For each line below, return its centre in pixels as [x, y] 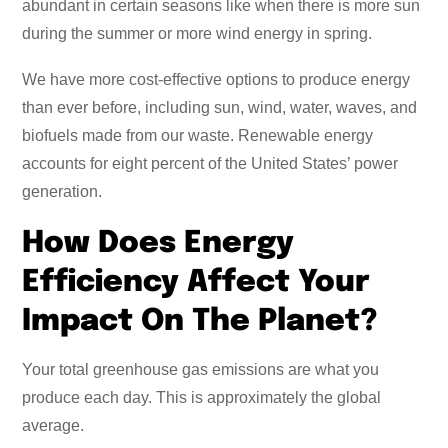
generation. [62, 192]
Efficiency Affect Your [196, 283]
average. [53, 426]
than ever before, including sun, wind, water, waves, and [219, 108]
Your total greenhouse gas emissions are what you [200, 370]
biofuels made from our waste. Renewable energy [197, 136]
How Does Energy [158, 244]
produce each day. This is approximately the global [201, 398]
